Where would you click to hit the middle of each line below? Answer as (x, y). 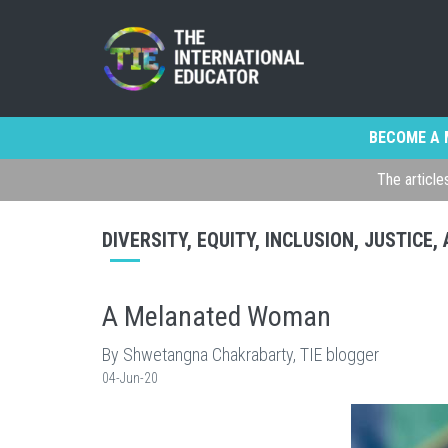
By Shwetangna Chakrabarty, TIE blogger (240, 354)
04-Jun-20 (130, 378)
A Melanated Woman (216, 316)
